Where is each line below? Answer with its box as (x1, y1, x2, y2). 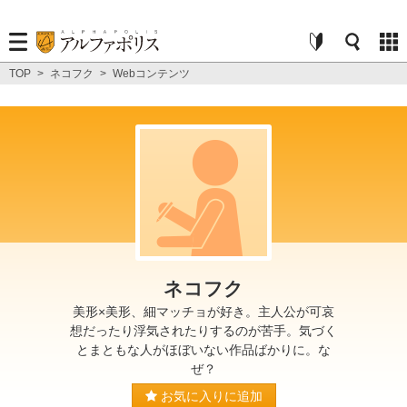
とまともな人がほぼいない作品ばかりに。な (76, 342, 331, 357)
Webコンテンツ (113, 67, 190, 80)
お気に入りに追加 (156, 388, 263, 403)
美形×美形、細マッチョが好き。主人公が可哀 (73, 304, 334, 319)
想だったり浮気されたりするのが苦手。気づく (70, 323, 337, 338)
